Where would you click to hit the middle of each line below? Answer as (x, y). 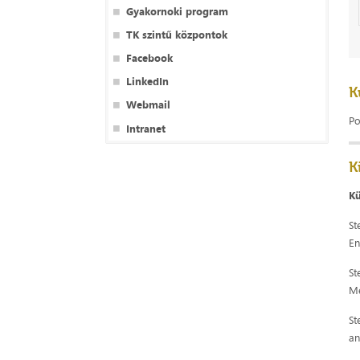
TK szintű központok (176, 34)
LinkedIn (147, 82)
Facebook (149, 57)
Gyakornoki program (177, 11)
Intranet (145, 128)
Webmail (148, 105)
